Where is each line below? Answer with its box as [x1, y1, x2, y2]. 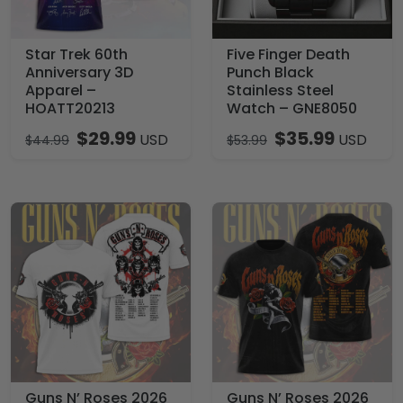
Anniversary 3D [25, 62, 133, 83]
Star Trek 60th [25, 44, 128, 65]
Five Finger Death [227, 44, 350, 65]
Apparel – [25, 80, 96, 101]
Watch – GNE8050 [227, 98, 357, 119]
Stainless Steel [227, 80, 334, 101]
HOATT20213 [25, 98, 115, 119]
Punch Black [227, 62, 314, 83]
